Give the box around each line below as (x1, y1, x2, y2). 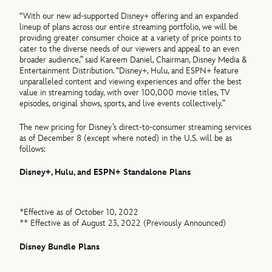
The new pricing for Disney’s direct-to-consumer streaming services (19, 121, 252, 132)
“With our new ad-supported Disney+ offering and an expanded (19, 11, 239, 22)
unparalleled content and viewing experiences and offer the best (19, 76, 242, 87)
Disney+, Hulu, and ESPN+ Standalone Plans (19, 166, 191, 177)
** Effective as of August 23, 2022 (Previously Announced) (19, 218, 226, 229)
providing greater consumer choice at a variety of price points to (19, 33, 242, 44)
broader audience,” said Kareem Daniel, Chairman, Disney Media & (19, 55, 248, 66)
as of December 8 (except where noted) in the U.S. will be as (19, 132, 233, 143)
